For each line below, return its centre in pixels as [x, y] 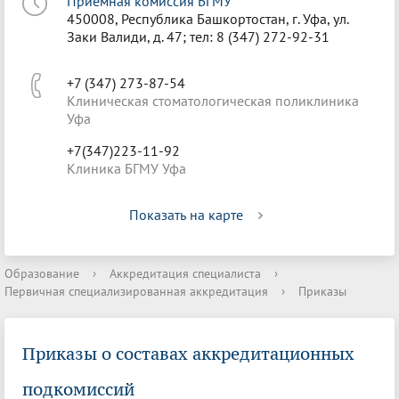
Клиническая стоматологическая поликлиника [213, 101]
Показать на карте [186, 215]
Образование [42, 273]
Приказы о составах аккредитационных [188, 354]
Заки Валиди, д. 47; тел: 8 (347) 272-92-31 [198, 37]
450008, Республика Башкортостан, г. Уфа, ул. [208, 19]
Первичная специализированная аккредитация [136, 291]
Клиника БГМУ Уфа [126, 168]
